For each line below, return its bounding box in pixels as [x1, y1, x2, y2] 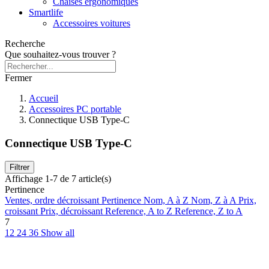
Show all [41, 228, 74, 238]
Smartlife [29, 7, 63, 17]
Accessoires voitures [53, 18, 130, 28]
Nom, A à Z [144, 195, 191, 206]
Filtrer [10, 163, 29, 172]
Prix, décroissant [40, 206, 105, 217]
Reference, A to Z [105, 206, 175, 217]
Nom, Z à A [191, 195, 238, 206]
